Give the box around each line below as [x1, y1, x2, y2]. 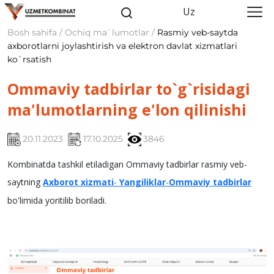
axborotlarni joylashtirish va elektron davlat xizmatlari [7, 40, 237, 51]
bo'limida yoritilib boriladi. [7, 194, 106, 207]
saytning [7, 176, 43, 188]
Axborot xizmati [43, 176, 114, 188]
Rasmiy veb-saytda [157, 27, 238, 38]
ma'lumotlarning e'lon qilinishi [7, 99, 246, 120]
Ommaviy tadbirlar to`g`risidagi [7, 78, 250, 99]
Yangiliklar [119, 176, 166, 188]
